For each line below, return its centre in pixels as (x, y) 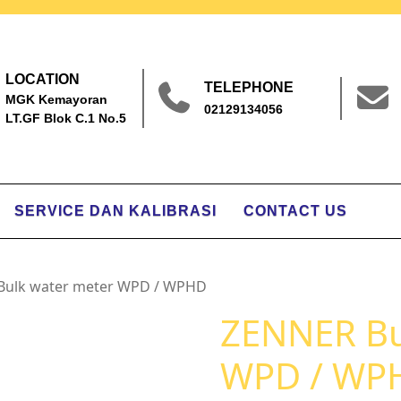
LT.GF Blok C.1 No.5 (65, 119)
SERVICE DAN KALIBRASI (115, 210)
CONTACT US (295, 210)
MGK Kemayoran (56, 100)
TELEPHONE (248, 88)
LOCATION (42, 80)
